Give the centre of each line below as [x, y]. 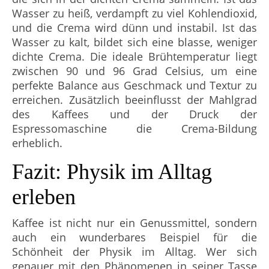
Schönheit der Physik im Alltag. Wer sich [134, 252]
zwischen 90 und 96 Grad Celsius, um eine [134, 71]
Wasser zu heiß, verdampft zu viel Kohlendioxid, [134, 14]
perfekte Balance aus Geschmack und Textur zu [134, 86]
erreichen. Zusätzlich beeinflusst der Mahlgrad [134, 100]
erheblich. [37, 143]
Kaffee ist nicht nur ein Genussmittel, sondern [134, 223]
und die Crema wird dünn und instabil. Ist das [134, 28]
